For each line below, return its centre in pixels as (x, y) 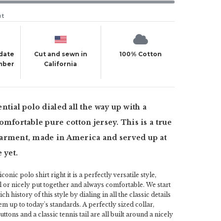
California (61, 64)
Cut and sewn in (60, 54)
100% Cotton (141, 54)
